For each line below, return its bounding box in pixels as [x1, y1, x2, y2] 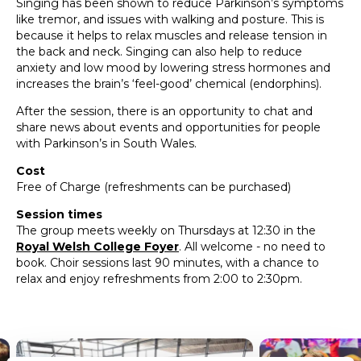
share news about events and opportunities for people [16, 120, 321, 135]
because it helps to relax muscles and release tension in [16, 28, 327, 44]
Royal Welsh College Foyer [16, 239, 179, 255]
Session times [16, 207, 102, 222]
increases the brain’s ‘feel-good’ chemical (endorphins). [16, 77, 322, 92]
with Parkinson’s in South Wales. [16, 136, 200, 151]
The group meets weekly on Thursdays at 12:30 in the [16, 223, 316, 239]
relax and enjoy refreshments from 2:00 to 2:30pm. [16, 272, 305, 287]
